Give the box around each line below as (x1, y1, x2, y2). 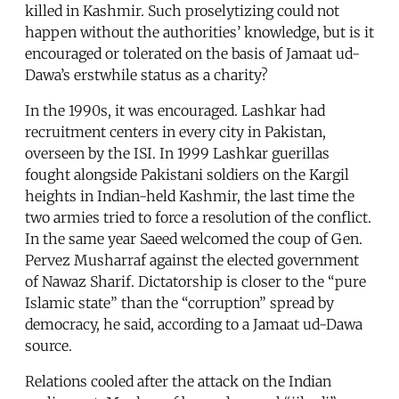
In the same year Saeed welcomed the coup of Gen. (25, 230, 362, 248)
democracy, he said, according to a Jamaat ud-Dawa (25, 315, 362, 334)
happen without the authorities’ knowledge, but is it (25, 23, 374, 42)
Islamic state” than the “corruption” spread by (25, 294, 334, 313)
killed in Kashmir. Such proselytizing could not (25, 2, 339, 20)
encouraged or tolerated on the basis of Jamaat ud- (25, 45, 360, 63)
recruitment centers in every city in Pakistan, (25, 123, 326, 142)
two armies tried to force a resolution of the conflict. (25, 208, 371, 227)
